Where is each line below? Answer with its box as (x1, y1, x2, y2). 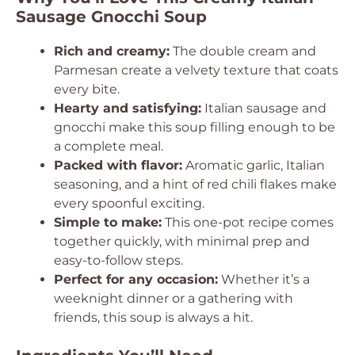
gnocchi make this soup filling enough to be (54, 120, 335, 135)
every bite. (54, 82, 120, 97)
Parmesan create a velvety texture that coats (54, 63, 338, 78)
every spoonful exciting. (54, 196, 204, 211)
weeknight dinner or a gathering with (54, 291, 293, 306)
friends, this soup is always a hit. (54, 310, 253, 325)
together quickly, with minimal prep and (54, 234, 310, 249)
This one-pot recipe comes (162, 215, 334, 230)
